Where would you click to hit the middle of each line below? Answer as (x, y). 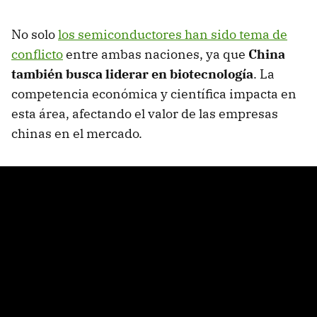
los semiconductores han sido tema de (173, 35)
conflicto (37, 54)
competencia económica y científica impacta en (154, 94)
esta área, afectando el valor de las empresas (145, 114)
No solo (35, 35)
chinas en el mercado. (77, 134)
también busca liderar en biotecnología (132, 74)
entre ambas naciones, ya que (156, 54)
